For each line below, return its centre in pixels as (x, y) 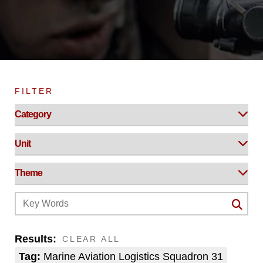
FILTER (34, 91)
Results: (36, 239)
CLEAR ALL (92, 239)
